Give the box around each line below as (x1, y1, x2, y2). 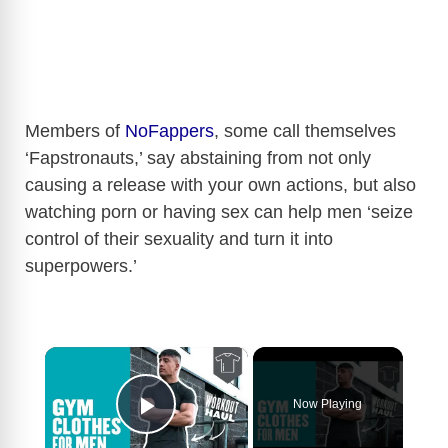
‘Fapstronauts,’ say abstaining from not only (25, 147, 371, 168)
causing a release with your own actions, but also (25, 174, 416, 195)
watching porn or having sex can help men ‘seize (25, 201, 413, 222)
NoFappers (125, 120, 214, 141)
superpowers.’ (25, 255, 142, 276)
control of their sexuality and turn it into (25, 228, 333, 249)
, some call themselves (214, 120, 396, 141)
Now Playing (293, 396, 363, 411)
